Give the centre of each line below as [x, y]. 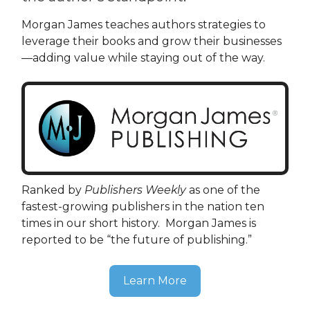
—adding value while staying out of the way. [143, 57]
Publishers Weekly [135, 190]
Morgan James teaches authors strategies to [144, 24]
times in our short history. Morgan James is [139, 224]
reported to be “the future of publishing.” [137, 240]
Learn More [155, 281]
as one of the [223, 190]
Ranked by [53, 190]
